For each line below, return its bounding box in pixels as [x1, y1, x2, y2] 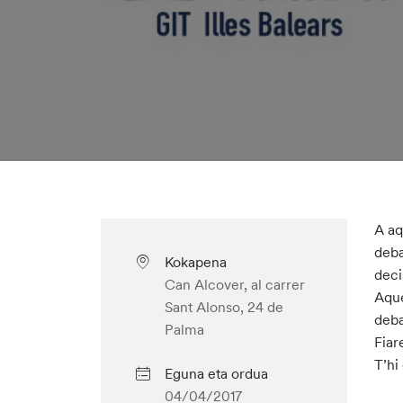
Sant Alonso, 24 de [164, 298, 283, 316]
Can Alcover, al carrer [164, 275, 305, 293]
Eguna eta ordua [164, 364, 268, 382]
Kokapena [164, 253, 227, 271]
